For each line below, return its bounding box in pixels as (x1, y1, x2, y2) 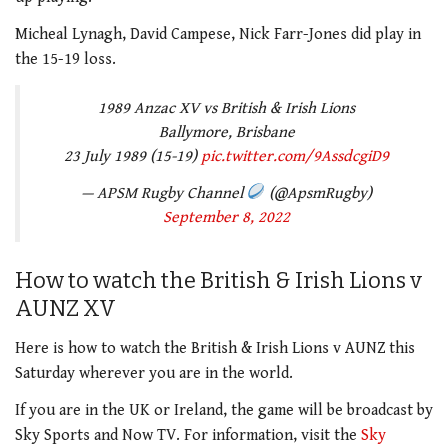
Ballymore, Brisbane (158, 123, 295, 143)
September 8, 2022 (163, 207, 290, 227)
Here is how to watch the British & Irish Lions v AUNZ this (15, 338, 415, 358)
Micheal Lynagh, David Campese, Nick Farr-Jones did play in (15, 25, 421, 45)
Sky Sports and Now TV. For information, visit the (15, 426, 361, 446)
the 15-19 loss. (15, 50, 116, 70)
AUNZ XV (15, 295, 116, 323)
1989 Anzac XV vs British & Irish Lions (98, 99, 355, 119)
